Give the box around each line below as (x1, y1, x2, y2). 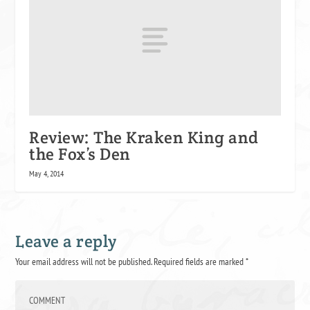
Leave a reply (15, 230, 117, 252)
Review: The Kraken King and (29, 126, 259, 148)
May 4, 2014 (29, 167, 64, 179)
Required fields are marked (154, 255, 246, 268)
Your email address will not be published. (15, 255, 152, 268)
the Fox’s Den (29, 143, 131, 165)
